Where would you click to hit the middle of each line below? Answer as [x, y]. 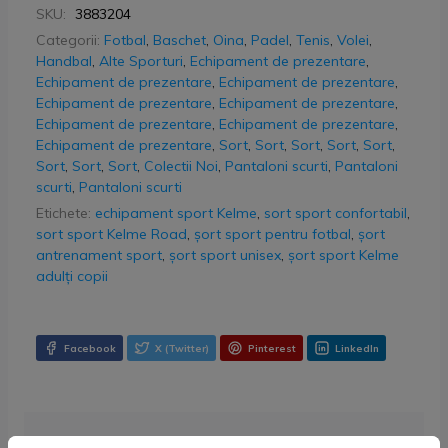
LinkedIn [357, 348]
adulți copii [72, 276]
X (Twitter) [182, 348]
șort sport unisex [225, 255]
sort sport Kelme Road [111, 234]
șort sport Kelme [343, 255]
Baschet [179, 40]
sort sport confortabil [335, 213]
